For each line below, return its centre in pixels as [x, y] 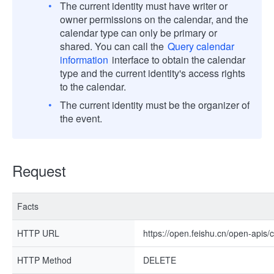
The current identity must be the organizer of [155, 105]
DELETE [160, 260]
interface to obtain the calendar [177, 60]
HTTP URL [38, 233]
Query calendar [201, 46]
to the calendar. [93, 87]
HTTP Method [44, 260]
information [84, 60]
